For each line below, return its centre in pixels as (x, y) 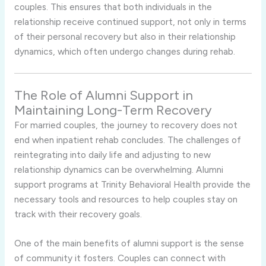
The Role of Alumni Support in (103, 95)
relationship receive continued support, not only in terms (130, 21)
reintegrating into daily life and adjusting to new (112, 154)
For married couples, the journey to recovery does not (126, 125)
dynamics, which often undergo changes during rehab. (124, 51)
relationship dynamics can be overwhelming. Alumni (118, 169)
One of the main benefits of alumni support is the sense (129, 243)
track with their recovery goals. (78, 214)
